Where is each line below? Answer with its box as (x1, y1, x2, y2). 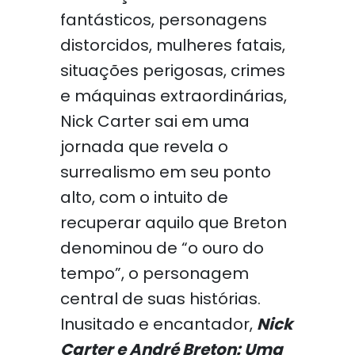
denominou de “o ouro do (59, 237, 264, 259)
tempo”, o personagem (59, 262, 249, 284)
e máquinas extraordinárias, (59, 85, 287, 107)
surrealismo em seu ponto (59, 161, 271, 183)
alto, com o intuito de (59, 186, 228, 208)
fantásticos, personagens (59, 9, 267, 31)
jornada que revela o (59, 136, 228, 158)
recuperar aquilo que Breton (59, 212, 287, 234)
